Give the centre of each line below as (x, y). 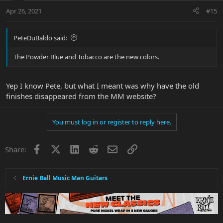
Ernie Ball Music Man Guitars (65, 178)
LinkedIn (94, 149)
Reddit (109, 149)
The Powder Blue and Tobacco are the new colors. (86, 56)
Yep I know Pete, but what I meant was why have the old (103, 86)
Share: (16, 150)
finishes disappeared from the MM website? (81, 96)
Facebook (57, 149)
